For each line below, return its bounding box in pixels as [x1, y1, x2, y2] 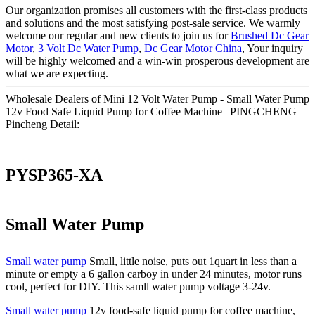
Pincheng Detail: [6, 117, 79, 130]
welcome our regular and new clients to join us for [6, 29, 231, 41]
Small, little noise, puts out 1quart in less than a [86, 255, 297, 268]
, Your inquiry [242, 41, 303, 54]
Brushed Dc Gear [231, 29, 309, 41]
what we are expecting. [6, 67, 108, 79]
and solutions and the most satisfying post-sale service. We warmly [6, 16, 300, 29]
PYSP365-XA [6, 165, 103, 184]
